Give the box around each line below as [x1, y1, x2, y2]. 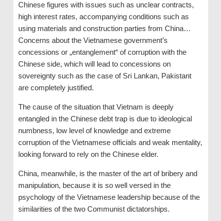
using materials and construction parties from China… [18, 24, 191, 33]
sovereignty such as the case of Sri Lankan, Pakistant [18, 71, 191, 80]
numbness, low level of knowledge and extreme [18, 126, 171, 135]
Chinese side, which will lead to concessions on [18, 59, 171, 68]
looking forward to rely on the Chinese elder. [18, 149, 158, 158]
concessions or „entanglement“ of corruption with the [18, 47, 186, 56]
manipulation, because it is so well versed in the [18, 181, 171, 189]
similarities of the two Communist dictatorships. [18, 204, 170, 213]
